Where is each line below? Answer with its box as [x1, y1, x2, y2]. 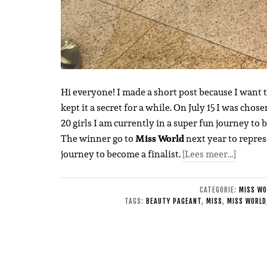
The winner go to [61, 131, 135, 147]
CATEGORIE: [199, 185, 239, 195]
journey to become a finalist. [61, 147, 182, 162]
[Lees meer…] [182, 147, 236, 162]
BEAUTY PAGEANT [145, 197, 201, 206]
